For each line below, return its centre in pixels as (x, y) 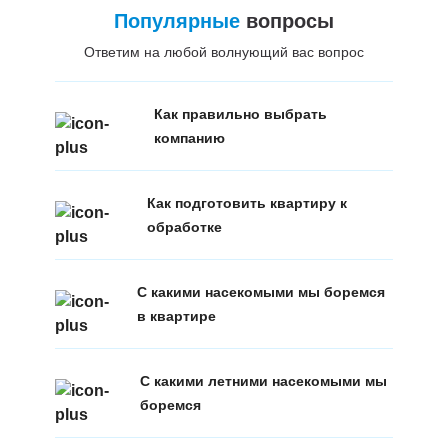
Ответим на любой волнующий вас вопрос (223, 51)
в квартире (177, 315)
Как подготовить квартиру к (246, 202)
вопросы (286, 20)
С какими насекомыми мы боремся (261, 291)
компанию (189, 137)
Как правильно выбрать (240, 113)
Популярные (176, 20)
